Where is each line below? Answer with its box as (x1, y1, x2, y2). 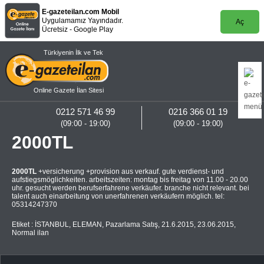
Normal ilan (12, 229, 49, 237)
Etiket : (12, 220, 35, 229)
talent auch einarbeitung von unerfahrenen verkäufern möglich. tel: (12, 192, 225, 200)
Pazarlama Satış (105, 220, 158, 229)
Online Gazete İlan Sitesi (33, 87, 104, 94)
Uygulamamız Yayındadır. (42, 16, 124, 25)
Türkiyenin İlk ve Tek (43, 49, 103, 56)
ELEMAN (72, 220, 102, 229)
